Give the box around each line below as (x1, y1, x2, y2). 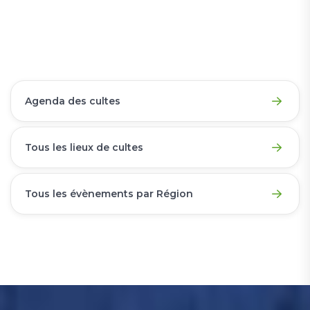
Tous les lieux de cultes (25, 141, 143, 154)
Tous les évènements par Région (25, 188, 193, 201)
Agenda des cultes (25, 95, 120, 108)
